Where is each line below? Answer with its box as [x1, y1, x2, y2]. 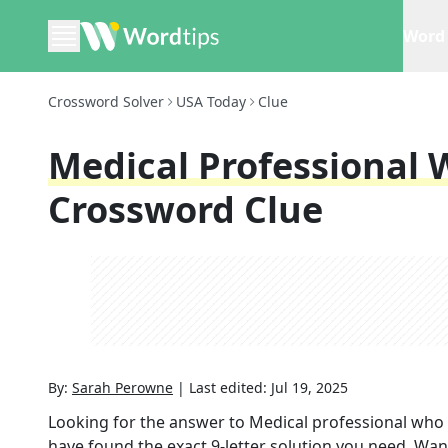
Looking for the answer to [48, 411, 249, 433]
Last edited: [189, 378, 271, 397]
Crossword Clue [48, 185, 323, 234]
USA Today [176, 92, 246, 111]
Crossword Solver [48, 92, 164, 111]
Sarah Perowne [72, 378, 173, 397]
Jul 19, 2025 [271, 378, 348, 397]
